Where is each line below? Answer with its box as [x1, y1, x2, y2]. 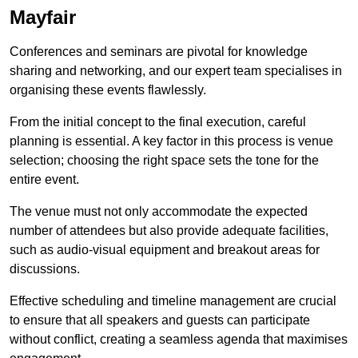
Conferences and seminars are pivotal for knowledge [10, 45, 308, 59]
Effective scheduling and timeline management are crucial [10, 294, 336, 308]
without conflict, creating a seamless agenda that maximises [10, 332, 348, 347]
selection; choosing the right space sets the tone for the [10, 153, 319, 168]
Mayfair [10, 6, 76, 29]
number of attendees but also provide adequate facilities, [10, 224, 328, 238]
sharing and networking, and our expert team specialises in [10, 64, 342, 78]
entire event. [10, 173, 79, 187]
